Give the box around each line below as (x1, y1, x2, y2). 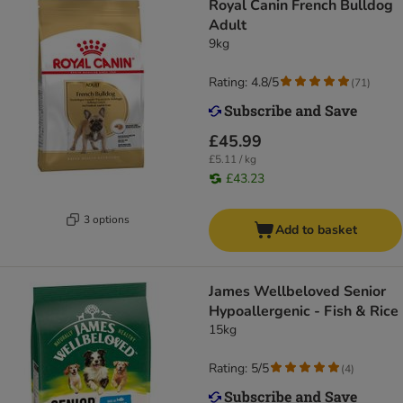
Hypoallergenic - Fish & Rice (209, 301, 399, 322)
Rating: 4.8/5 (209, 74, 279, 92)
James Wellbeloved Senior (209, 282, 386, 302)
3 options (84, 211, 130, 227)
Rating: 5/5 (209, 360, 269, 378)
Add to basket (275, 221, 357, 239)
